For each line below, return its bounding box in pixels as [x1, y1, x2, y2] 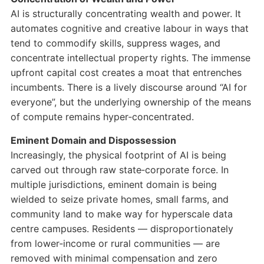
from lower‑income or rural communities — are [10, 237, 220, 250]
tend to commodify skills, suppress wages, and [10, 37, 220, 49]
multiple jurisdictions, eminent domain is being [10, 179, 217, 191]
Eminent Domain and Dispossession [10, 134, 176, 147]
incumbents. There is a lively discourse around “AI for [10, 81, 247, 94]
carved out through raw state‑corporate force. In [10, 164, 229, 176]
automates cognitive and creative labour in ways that [10, 22, 249, 35]
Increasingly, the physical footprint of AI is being [10, 149, 226, 161]
